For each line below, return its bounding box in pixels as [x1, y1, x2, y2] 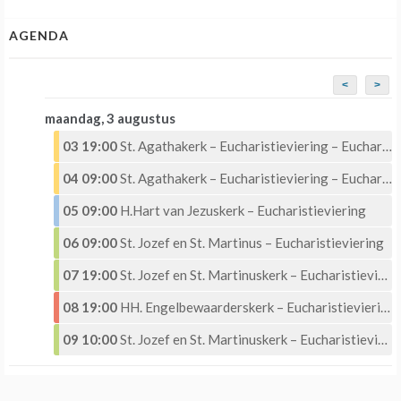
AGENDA [9, 28, 69, 44]
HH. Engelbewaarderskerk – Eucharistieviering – [120, 299, 380, 316]
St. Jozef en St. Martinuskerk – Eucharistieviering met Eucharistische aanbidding [120, 267, 378, 284]
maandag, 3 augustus [45, 110, 175, 127]
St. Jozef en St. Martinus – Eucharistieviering [120, 235, 384, 252]
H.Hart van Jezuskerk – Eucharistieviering [120, 202, 366, 219]
